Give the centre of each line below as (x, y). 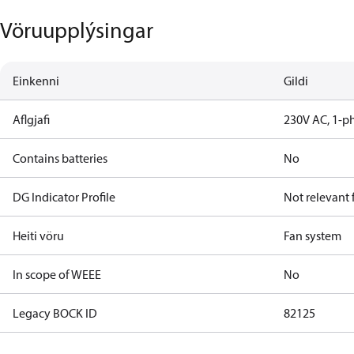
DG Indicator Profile (64, 197)
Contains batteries (60, 158)
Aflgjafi (31, 119)
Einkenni (36, 81)
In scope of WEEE (57, 274)
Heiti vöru (38, 235)
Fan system (313, 235)
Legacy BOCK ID (55, 313)
